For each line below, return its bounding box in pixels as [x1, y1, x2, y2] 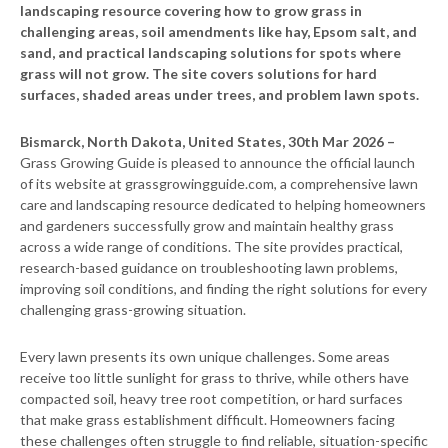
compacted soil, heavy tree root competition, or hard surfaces [20, 390, 403, 408]
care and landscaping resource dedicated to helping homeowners [20, 196, 426, 214]
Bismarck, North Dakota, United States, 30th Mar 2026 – [20, 133, 395, 151]
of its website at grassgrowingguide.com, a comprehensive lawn [20, 175, 418, 193]
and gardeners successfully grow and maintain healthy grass [20, 217, 394, 235]
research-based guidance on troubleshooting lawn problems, [20, 259, 398, 277]
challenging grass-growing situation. [20, 301, 246, 319]
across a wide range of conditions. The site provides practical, [20, 238, 403, 256]
